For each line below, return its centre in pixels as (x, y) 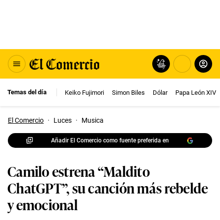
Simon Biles (128, 92)
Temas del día (27, 92)
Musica (93, 120)
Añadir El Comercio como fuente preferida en (110, 140)
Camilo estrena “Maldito (79, 171)
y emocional (42, 204)
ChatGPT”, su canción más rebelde (108, 187)
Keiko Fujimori (84, 92)
